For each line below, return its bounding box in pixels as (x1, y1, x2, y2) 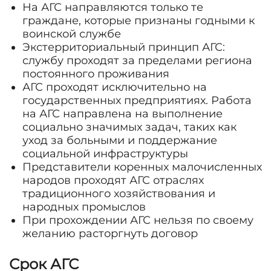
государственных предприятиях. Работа (22, 94, 252, 107)
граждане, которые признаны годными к (22, 14, 255, 27)
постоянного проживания (22, 67, 169, 80)
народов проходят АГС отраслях (22, 174, 204, 187)
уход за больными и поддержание (22, 134, 217, 147)
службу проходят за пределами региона (22, 54, 252, 67)
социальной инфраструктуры (22, 147, 188, 160)
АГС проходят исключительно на (22, 80, 207, 94)
